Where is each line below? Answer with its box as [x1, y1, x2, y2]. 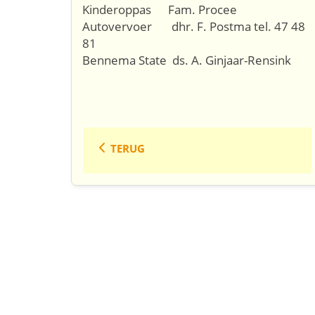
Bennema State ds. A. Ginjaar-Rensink [82, 52, 291, 68]
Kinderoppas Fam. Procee [82, 1, 237, 18]
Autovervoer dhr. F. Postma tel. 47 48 [82, 18, 305, 34]
